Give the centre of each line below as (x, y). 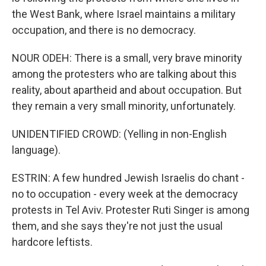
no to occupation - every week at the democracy (125, 194)
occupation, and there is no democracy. (104, 30)
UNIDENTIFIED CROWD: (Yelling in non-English (119, 134)
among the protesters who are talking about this (124, 74)
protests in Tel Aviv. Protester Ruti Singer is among (131, 210)
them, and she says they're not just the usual (117, 226)
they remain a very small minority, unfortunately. (124, 106)
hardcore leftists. (52, 242)
